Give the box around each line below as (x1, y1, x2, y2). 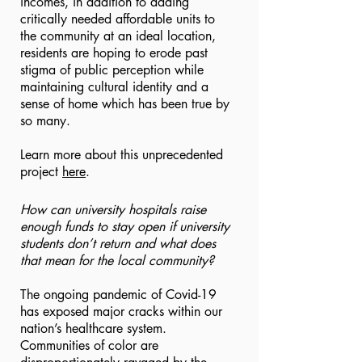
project (20, 163, 62, 180)
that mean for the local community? (20, 252, 218, 269)
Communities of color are (20, 337, 158, 354)
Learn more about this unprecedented (20, 146, 223, 163)
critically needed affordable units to (20, 11, 215, 27)
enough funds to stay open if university (20, 218, 229, 235)
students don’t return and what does (20, 235, 216, 252)
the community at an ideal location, (20, 27, 216, 44)
